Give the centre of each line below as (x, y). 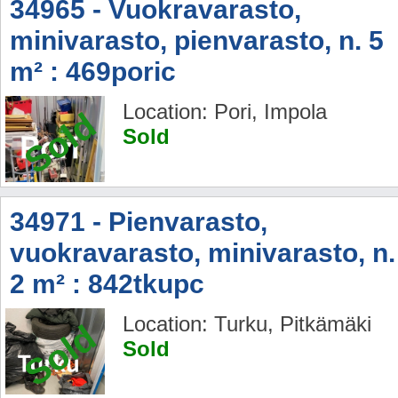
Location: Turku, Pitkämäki (247, 324)
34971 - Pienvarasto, (139, 222)
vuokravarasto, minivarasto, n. (203, 253)
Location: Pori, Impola (225, 112)
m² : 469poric (93, 72)
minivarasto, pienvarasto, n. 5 (197, 41)
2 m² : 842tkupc (107, 284)
